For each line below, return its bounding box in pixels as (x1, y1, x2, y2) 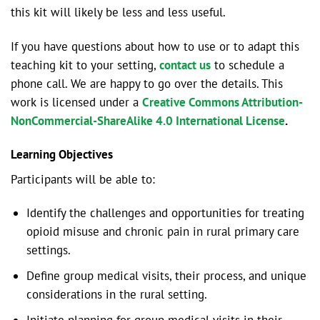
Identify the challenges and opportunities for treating (26, 205, 304, 221)
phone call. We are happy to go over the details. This (11, 75, 283, 91)
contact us (159, 56, 211, 73)
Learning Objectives (11, 146, 113, 163)
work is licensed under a (11, 94, 142, 110)
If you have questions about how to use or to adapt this (11, 38, 299, 54)
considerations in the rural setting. (26, 286, 207, 303)
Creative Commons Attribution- (142, 94, 303, 110)
